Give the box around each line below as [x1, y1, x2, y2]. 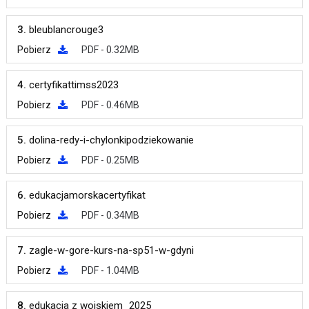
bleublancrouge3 [28, 23, 103, 36]
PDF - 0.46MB [81, 99, 139, 110]
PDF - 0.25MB [81, 154, 139, 166]
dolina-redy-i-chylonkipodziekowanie [28, 134, 194, 146]
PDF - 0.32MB [81, 44, 139, 55]
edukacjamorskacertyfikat [28, 189, 146, 201]
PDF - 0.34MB [81, 210, 139, 221]
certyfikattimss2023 [28, 79, 119, 91]
